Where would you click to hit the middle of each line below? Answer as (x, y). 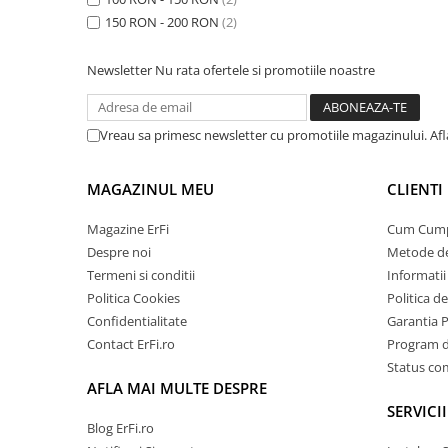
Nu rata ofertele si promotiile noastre (265, 70)
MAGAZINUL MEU (150, 189)
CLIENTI (415, 189)
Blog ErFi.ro (120, 428)
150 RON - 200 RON (162, 22)
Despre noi (119, 252)
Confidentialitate (137, 321)
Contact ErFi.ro (131, 344)
